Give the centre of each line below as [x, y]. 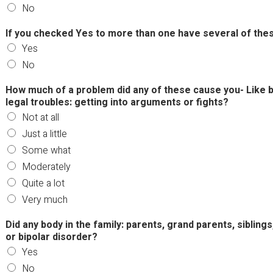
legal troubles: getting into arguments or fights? [117, 102]
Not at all [40, 117]
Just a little [44, 134]
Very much [44, 200]
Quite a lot [43, 183]
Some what [46, 150]
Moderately [46, 167]
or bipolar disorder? [51, 237]
